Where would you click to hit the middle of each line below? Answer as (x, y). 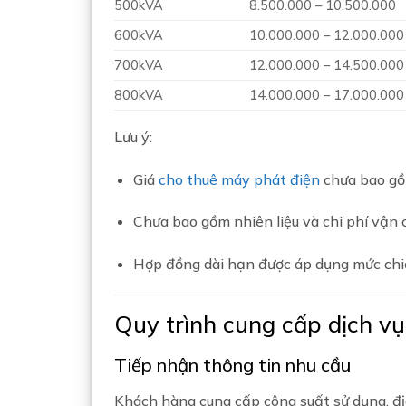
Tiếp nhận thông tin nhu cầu (232, 364)
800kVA (139, 95)
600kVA (139, 35)
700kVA (139, 65)
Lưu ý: (133, 136)
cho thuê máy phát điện (239, 179)
